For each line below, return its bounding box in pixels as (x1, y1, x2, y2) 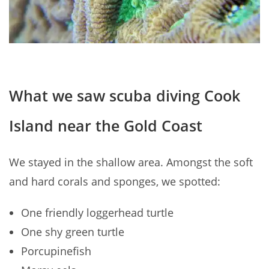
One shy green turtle (21, 225, 124, 240)
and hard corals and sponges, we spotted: (9, 174, 220, 189)
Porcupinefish (21, 244, 91, 259)
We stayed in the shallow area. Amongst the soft (9, 155, 253, 170)
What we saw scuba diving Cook (9, 85, 240, 106)
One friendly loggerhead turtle (21, 205, 174, 220)
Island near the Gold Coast (9, 115, 202, 136)
